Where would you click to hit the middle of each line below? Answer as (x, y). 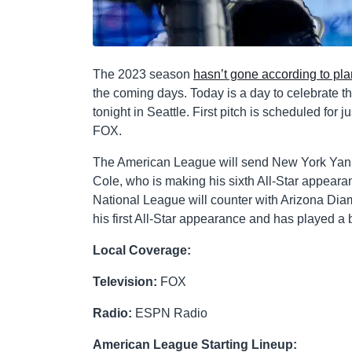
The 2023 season (143, 74)
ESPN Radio (170, 313)
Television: (125, 281)
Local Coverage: (142, 250)
